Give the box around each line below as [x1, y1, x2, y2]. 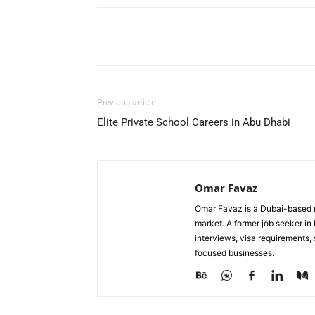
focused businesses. [195, 247, 274, 258]
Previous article [97, 98, 155, 108]
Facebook [130, 31, 165, 41]
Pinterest [277, 31, 310, 41]
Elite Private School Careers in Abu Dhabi [97, 116, 290, 129]
